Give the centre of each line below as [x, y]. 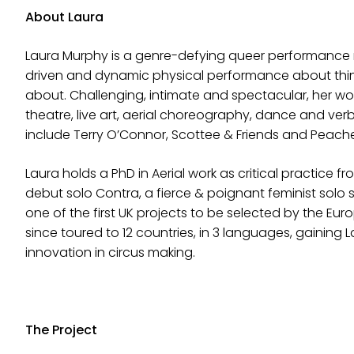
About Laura [64, 17]
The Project [61, 330]
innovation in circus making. [110, 253]
